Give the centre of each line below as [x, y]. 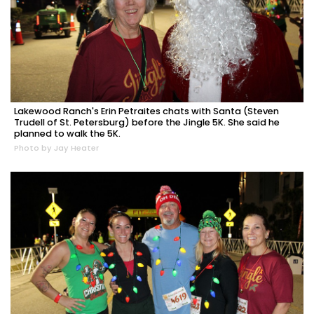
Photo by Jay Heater [56, 148]
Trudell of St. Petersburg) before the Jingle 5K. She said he [147, 123]
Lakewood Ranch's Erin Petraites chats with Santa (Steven [146, 111]
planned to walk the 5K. [67, 134]
